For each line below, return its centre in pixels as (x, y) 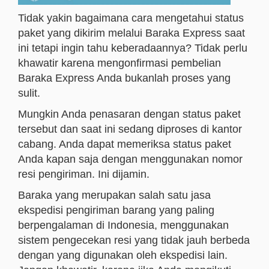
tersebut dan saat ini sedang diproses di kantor (130, 129)
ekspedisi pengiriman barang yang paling (116, 210)
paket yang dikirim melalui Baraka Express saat (131, 33)
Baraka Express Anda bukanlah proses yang (124, 78)
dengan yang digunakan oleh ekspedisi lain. (123, 255)
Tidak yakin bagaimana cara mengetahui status (131, 18)
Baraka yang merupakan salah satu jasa (114, 195)
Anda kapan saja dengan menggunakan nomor (130, 159)
